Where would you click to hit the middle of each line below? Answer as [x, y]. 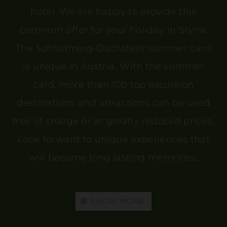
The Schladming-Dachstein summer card [113, 48]
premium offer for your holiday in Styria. [113, 30]
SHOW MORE [117, 201]
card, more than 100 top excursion [113, 85]
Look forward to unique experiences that [113, 140]
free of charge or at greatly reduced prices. [113, 121]
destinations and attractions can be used [113, 103]
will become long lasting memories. [113, 158]
